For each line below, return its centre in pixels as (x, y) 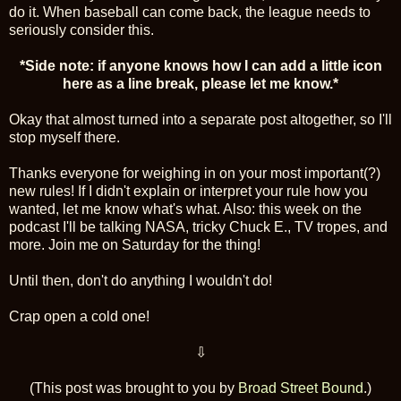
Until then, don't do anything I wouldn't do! (141, 281)
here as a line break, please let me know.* (200, 84)
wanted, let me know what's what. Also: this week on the (185, 209)
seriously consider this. (81, 30)
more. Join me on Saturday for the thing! (135, 245)
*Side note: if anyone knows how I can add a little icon (200, 66)
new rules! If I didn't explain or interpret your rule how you (188, 192)
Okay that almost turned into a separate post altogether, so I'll (200, 120)
